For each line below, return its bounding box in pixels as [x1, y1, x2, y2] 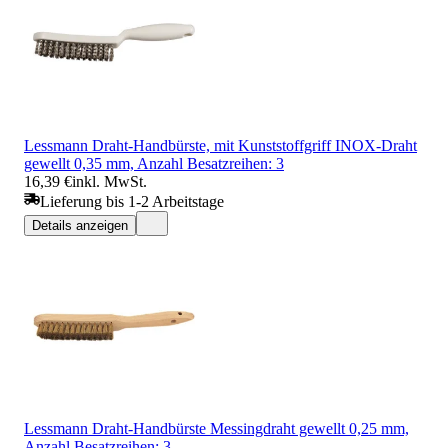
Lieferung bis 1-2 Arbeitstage [40, 192, 224, 210]
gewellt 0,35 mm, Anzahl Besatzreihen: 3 [24, 154, 284, 172]
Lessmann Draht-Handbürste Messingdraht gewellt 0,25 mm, [24, 419, 409, 437]
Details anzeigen [32, 217, 128, 233]
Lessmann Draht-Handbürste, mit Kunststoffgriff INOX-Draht [24, 136, 417, 154]
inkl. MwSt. [72, 172, 147, 190]
